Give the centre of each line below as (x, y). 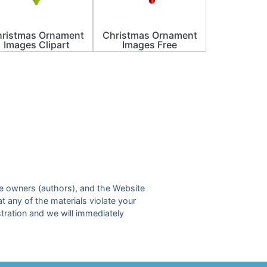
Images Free (150, 45)
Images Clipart (36, 45)
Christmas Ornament (150, 35)
